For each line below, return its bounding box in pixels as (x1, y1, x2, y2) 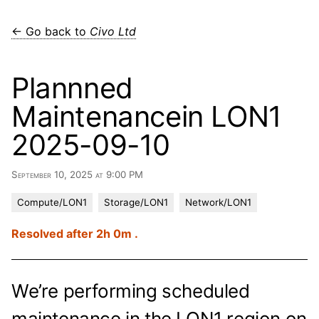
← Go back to (11, 24, 90, 38)
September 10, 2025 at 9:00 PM (11, 169, 143, 180)
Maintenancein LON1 (11, 99, 282, 134)
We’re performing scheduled (11, 280, 250, 302)
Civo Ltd (90, 24, 136, 38)
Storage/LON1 (104, 197, 168, 208)
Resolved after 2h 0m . (11, 226, 138, 241)
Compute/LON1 (17, 197, 87, 208)
